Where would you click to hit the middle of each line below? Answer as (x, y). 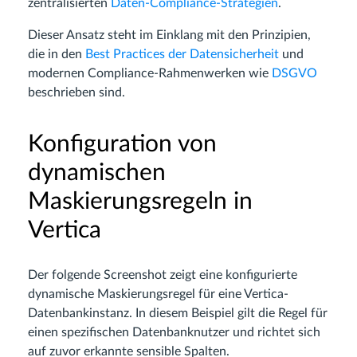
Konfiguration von (122, 144)
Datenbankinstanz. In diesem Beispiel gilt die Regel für (178, 313)
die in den (57, 54)
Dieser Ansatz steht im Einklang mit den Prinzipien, (169, 35)
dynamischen (97, 173)
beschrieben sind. (76, 92)
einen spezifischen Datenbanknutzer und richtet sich (174, 332)
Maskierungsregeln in (140, 202)
